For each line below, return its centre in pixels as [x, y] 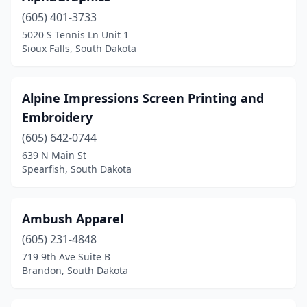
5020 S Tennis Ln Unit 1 [75, 35]
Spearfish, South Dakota [77, 169]
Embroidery [57, 117]
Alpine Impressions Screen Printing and [143, 98]
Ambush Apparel [73, 219]
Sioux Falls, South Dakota [79, 48]
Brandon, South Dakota [75, 270]
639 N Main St [54, 155]
